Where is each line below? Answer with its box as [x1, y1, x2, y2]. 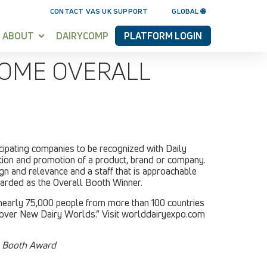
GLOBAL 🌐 [172, 6, 205, 16]
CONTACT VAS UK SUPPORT [49, 6, 148, 16]
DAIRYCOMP [56, 29, 108, 42]
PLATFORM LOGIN [124, 29, 202, 42]
